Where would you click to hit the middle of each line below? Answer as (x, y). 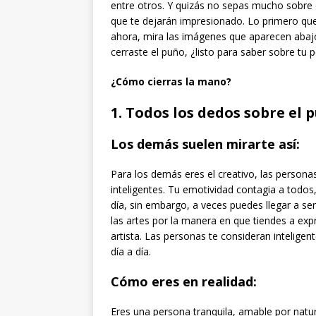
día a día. (131, 251)
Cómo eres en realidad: (184, 281)
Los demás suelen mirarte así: (205, 144)
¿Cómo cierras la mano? (171, 81)
